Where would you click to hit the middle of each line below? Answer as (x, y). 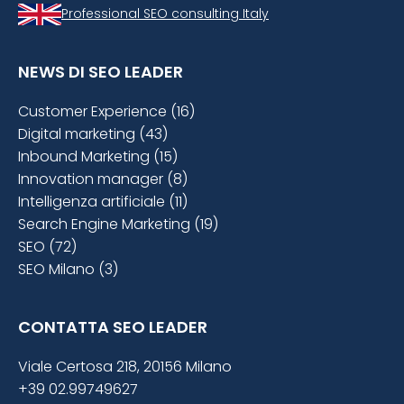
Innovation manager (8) (103, 179)
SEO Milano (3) (68, 270)
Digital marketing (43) (93, 134)
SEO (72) (47, 247)
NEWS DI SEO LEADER (101, 72)
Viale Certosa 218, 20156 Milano (125, 367)
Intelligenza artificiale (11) (103, 202)
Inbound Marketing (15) (98, 157)
